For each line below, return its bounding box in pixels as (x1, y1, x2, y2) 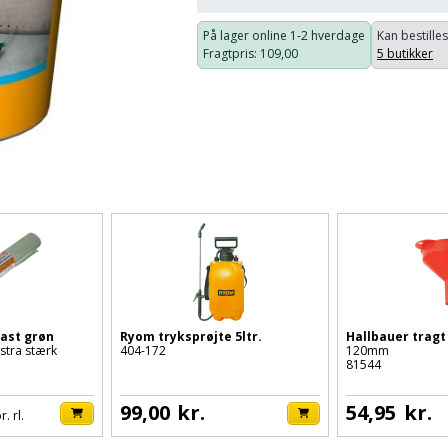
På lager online (203, 27, 290, 44)
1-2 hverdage (290, 27, 365, 44)
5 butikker (377, 45, 433, 62)
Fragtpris (203, 45, 254, 62)
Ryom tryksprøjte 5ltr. (119, 327, 262, 345)
